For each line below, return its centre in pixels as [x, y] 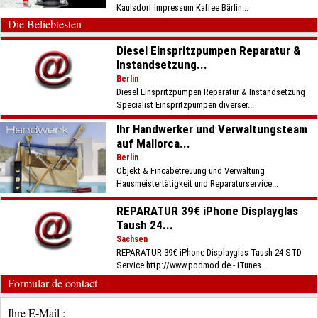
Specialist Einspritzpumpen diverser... [186, 105]
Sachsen [132, 239]
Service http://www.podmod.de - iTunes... [192, 265]
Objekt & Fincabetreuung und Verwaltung [191, 171]
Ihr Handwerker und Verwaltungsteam [212, 129]
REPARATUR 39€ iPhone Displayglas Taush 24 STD [209, 252]
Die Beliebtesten [45, 24]
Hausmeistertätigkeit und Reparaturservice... [198, 183]
